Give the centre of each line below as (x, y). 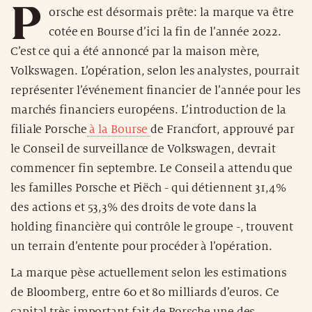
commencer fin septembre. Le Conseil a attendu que (152, 168)
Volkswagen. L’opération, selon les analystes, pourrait (155, 71)
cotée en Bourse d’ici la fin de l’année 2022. (165, 32)
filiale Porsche (49, 129)
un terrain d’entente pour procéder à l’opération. (142, 246)
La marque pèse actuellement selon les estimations (149, 273)
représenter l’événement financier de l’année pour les (156, 90)
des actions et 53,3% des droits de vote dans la (134, 207)
